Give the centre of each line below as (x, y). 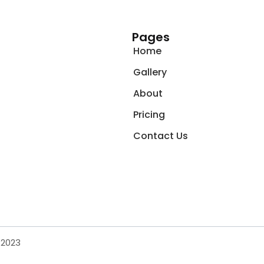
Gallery (150, 72)
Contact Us (161, 136)
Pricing (149, 114)
